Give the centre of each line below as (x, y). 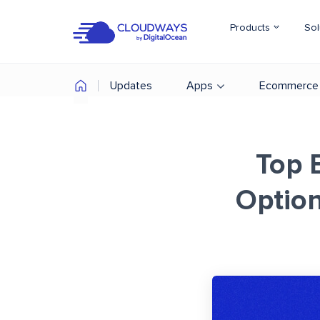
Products (251, 28)
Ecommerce (289, 86)
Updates (131, 86)
